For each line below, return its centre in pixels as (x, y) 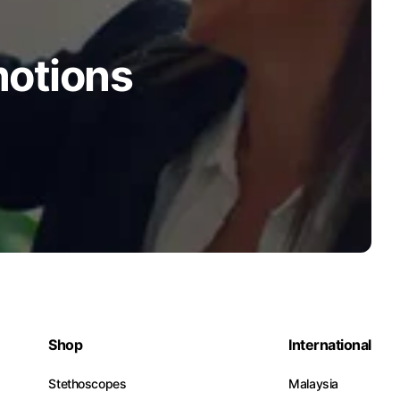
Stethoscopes (87, 383)
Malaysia (313, 383)
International (330, 345)
